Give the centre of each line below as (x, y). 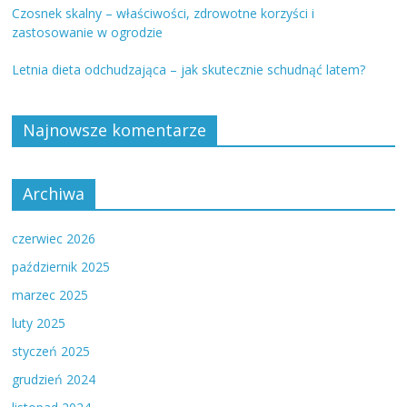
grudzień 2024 (54, 380)
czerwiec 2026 (54, 239)
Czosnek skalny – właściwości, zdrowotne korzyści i (164, 14)
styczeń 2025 (51, 352)
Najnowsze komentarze (115, 130)
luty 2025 (39, 323)
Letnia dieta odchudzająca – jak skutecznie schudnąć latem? (189, 70)
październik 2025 (61, 267)
